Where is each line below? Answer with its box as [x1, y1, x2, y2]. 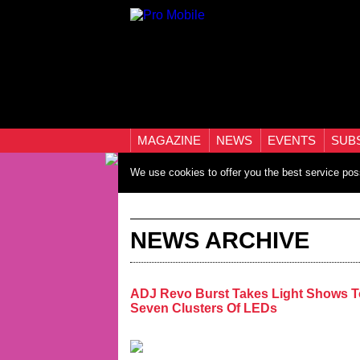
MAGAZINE [137, 133, 204, 147]
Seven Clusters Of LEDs [130, 301, 277, 315]
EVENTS [268, 133, 319, 147]
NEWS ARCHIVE [130, 227, 309, 253]
